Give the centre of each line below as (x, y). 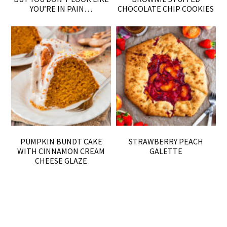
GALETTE (166, 151)
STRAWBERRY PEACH (166, 142)
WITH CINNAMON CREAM (61, 151)
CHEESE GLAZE (61, 161)
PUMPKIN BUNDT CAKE (61, 142)
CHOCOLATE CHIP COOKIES (166, 8)
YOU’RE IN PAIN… (61, 8)
